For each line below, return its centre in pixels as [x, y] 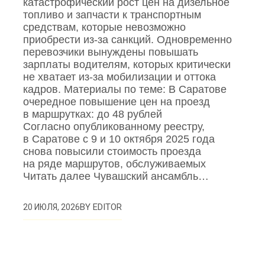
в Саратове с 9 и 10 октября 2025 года [119, 139]
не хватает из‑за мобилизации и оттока [120, 77]
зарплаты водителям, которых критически [127, 65]
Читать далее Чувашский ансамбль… [116, 177]
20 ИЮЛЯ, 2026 [52, 207]
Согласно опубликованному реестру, [114, 127]
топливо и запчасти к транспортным [112, 15]
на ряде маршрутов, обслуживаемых [115, 164]
